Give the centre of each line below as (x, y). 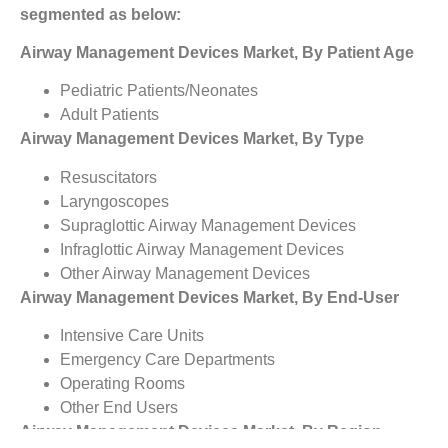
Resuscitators (108, 177)
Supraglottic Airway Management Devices (208, 225)
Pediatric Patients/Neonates (159, 91)
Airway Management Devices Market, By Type (192, 139)
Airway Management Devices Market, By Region (201, 432)
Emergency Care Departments (167, 360)
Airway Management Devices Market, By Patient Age (217, 52)
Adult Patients (109, 115)
